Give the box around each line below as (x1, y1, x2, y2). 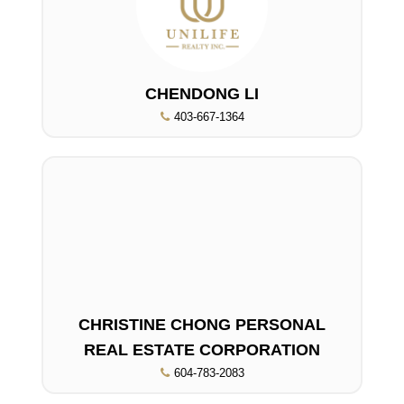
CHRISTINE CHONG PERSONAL (78, 315, 326, 334)
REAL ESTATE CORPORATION (84, 340, 320, 359)
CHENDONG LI (145, 84, 259, 103)
